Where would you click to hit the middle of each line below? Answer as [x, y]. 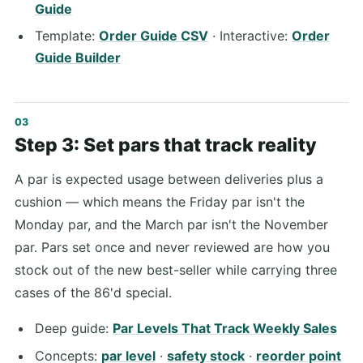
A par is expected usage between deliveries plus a [169, 179]
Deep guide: [73, 329]
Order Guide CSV [153, 36]
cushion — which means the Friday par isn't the [160, 202]
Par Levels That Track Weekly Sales [224, 329]
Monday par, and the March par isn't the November [171, 225]
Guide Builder [77, 58]
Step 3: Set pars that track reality [166, 145]
